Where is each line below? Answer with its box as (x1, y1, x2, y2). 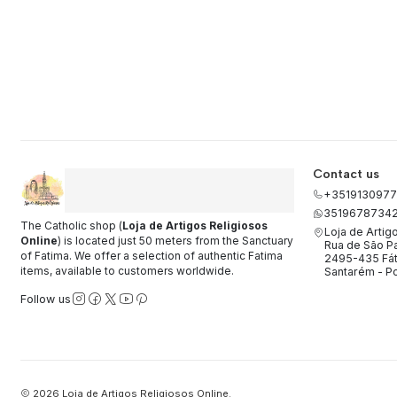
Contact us (312, 167, 379, 183)
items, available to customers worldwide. (19, 263, 234, 277)
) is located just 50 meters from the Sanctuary (57, 233, 293, 247)
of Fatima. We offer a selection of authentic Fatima (19, 248, 283, 262)
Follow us (19, 292, 71, 306)
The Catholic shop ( (19, 218, 122, 232)
